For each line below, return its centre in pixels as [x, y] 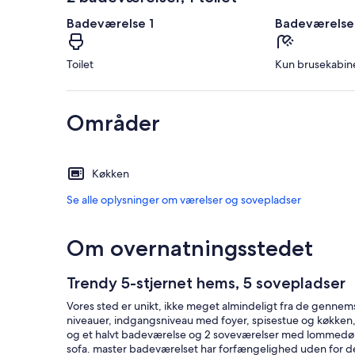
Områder [113, 123]
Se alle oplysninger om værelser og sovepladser [184, 200]
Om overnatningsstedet [190, 248]
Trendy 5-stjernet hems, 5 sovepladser [206, 283]
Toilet [80, 65]
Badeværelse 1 [110, 24]
